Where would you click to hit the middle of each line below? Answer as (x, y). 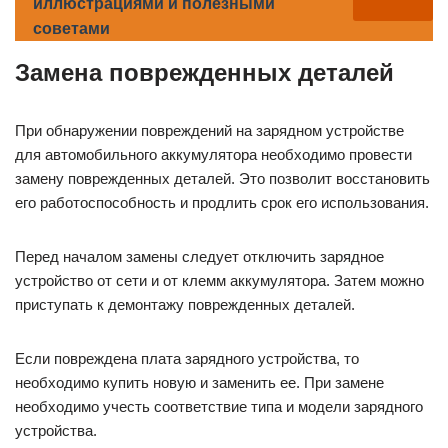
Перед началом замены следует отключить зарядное (199, 256)
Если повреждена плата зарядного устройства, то (187, 358)
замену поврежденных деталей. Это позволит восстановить (222, 178)
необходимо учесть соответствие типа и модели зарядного (219, 406)
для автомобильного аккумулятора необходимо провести (213, 154)
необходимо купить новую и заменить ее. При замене (199, 382)
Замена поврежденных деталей (204, 72)
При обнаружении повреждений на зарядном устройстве (209, 130)
